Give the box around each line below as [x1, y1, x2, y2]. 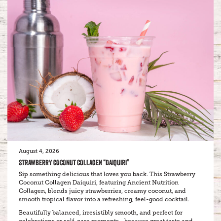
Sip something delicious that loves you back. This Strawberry [19, 171, 195, 178]
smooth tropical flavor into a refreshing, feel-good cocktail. [19, 196, 189, 203]
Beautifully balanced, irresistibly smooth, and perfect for [19, 209, 183, 217]
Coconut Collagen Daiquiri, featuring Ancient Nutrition [19, 179, 179, 186]
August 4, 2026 [19, 148, 59, 155]
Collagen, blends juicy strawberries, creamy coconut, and [19, 187, 186, 195]
